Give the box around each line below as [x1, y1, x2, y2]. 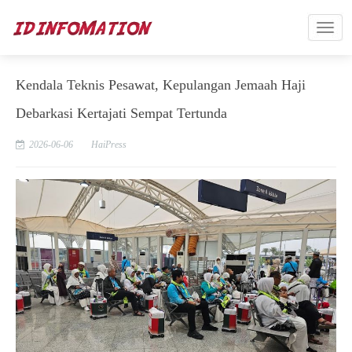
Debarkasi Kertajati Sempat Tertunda [16, 105, 227, 121]
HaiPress [91, 139, 126, 150]
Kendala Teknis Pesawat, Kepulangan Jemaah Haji [16, 77, 306, 93]
